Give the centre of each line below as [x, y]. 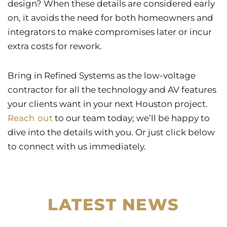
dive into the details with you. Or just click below [111, 132]
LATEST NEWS [113, 204]
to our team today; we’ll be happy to [131, 118]
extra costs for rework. [55, 46]
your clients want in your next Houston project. [108, 104]
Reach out [30, 118]
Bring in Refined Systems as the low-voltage [102, 75]
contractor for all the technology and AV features [112, 89]
